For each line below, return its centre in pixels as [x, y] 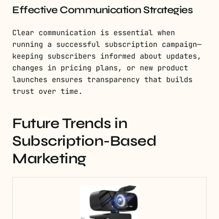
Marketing [49, 159]
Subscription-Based [84, 141]
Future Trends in [70, 123]
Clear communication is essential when [94, 33]
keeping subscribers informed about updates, [107, 56]
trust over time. [47, 92]
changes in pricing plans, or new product [100, 68]
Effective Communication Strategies [102, 10]
